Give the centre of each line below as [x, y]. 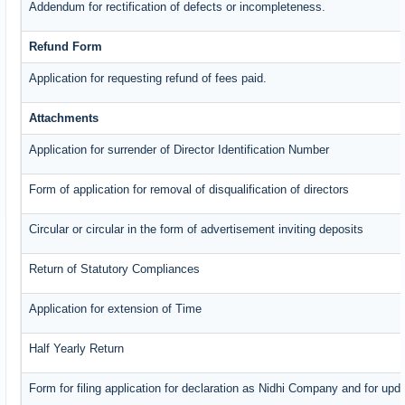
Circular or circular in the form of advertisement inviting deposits [197, 230]
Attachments [64, 118]
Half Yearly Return [77, 349]
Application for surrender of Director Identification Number [179, 150]
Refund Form [66, 47]
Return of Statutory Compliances [115, 269]
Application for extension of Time [116, 309]
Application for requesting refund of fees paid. [148, 79]
